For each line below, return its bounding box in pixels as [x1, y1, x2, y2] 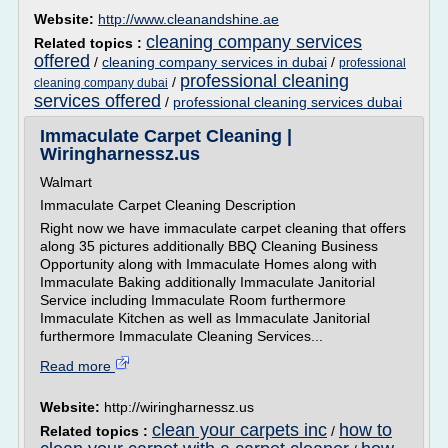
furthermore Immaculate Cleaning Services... [40, 328, 323, 344]
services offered [34, 91, 161, 111]
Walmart [40, 174, 92, 190]
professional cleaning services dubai [173, 94, 402, 110]
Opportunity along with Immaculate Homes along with [40, 256, 377, 272]
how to [339, 420, 392, 440]
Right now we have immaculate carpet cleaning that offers [40, 220, 406, 236]
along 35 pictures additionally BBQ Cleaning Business [40, 238, 378, 254]
